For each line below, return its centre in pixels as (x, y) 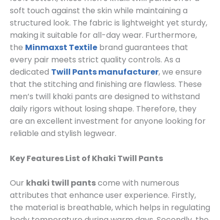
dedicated (30, 72)
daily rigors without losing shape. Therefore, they (103, 109)
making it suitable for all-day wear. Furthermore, (103, 35)
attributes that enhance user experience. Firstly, (103, 195)
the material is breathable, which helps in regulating (110, 208)
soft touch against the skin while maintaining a (99, 11)
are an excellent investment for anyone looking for (108, 121)
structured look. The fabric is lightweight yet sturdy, (109, 23)
